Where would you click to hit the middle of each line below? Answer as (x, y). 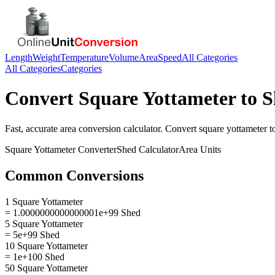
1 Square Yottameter (44, 201)
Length (19, 57)
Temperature (84, 57)
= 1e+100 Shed (35, 257)
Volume (124, 57)
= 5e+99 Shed (32, 234)
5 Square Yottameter (44, 223)
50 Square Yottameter (46, 268)
